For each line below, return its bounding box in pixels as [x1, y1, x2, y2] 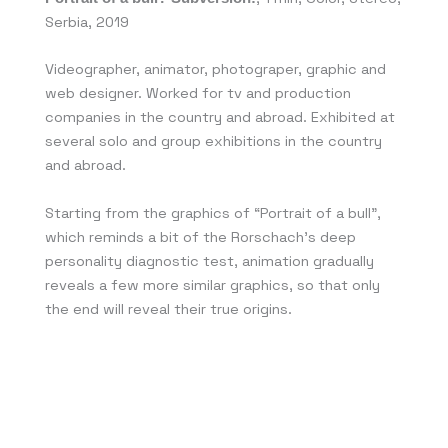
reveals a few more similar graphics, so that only [45, 275, 380, 294]
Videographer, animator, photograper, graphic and [45, 60, 386, 79]
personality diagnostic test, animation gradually [45, 251, 374, 270]
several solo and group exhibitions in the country [45, 132, 382, 151]
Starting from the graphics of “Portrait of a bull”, [45, 203, 381, 222]
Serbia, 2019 [45, 12, 129, 31]
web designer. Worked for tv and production [45, 84, 351, 103]
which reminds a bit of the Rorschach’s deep [45, 227, 356, 246]
